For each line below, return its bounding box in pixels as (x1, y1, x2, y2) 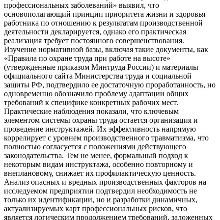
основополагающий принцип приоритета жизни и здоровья (4, 10, 205, 18)
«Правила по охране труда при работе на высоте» (4, 54, 170, 62)
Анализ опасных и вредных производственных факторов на (4, 178, 206, 186)
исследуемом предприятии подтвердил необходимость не (4, 187, 197, 195)
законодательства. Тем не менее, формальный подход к (4, 151, 188, 160)
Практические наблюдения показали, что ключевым (4, 107, 179, 115)
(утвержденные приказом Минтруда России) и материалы (4, 63, 198, 71)
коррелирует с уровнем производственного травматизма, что (4, 134, 209, 142)
